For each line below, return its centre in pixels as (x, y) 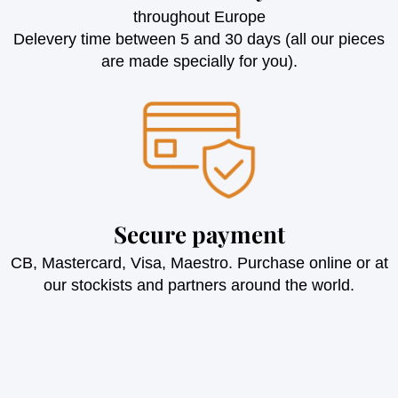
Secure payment (199, 235)
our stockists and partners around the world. (199, 286)
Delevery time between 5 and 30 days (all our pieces (199, 39)
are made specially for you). (199, 61)
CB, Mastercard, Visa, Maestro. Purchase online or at (199, 263)
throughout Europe (199, 16)
